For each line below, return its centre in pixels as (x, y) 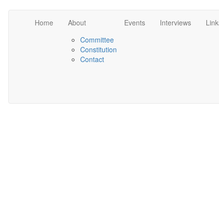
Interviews (175, 22)
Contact (92, 59)
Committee (97, 40)
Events (134, 22)
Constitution (98, 49)
